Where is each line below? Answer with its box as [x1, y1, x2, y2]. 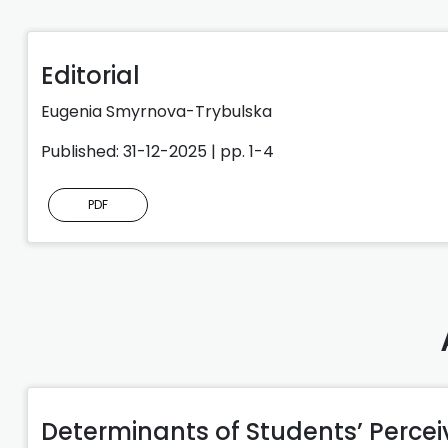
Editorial [41, 58, 140, 92]
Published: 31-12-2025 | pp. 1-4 [41, 139, 274, 163]
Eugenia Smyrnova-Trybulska [41, 99, 272, 123]
